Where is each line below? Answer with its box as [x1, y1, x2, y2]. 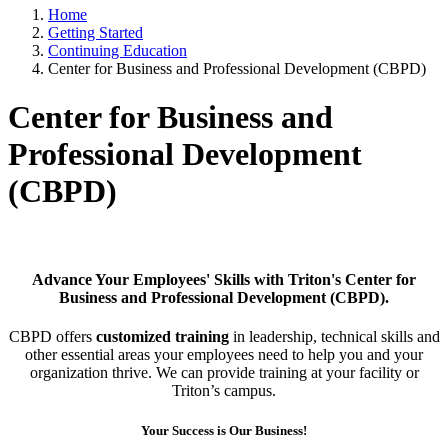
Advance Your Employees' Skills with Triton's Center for [32, 271, 416, 289]
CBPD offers [8, 328, 96, 346]
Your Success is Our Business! [141, 422, 307, 438]
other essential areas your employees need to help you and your [25, 346, 423, 364]
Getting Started [48, 24, 143, 41]
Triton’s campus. [172, 382, 276, 400]
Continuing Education [48, 42, 187, 59]
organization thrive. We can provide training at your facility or [29, 364, 419, 382]
